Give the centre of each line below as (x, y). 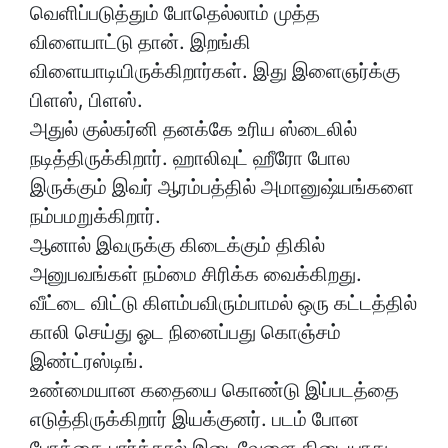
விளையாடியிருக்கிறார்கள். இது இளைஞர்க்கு (215, 71)
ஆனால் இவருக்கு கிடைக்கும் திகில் (177, 245)
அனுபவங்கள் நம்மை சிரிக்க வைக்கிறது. (196, 274)
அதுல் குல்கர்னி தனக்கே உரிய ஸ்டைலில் (193, 129)
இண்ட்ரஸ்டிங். (87, 361)
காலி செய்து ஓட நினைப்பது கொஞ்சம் (185, 332)
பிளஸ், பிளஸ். (86, 100)
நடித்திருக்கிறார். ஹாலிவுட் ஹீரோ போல (190, 158)
